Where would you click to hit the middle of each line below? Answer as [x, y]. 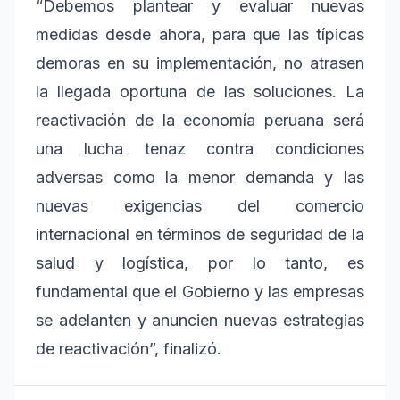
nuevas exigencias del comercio [200, 206]
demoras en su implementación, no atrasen [200, 63]
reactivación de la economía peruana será [200, 121]
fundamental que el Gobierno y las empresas [200, 292]
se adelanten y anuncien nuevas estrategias [200, 321]
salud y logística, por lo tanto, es [200, 263]
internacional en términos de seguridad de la [200, 235]
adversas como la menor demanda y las [200, 178]
